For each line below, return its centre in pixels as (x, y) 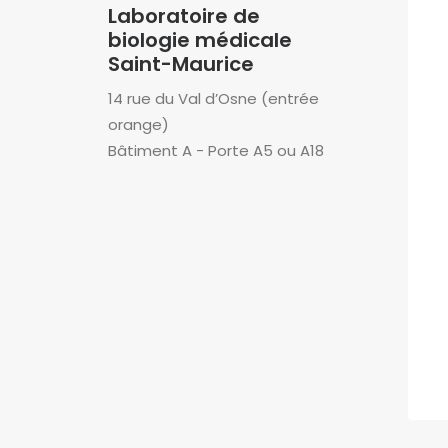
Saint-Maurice (181, 64)
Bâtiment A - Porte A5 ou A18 (216, 150)
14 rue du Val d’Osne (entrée (213, 98)
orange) (138, 124)
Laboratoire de (184, 16)
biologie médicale (200, 40)
